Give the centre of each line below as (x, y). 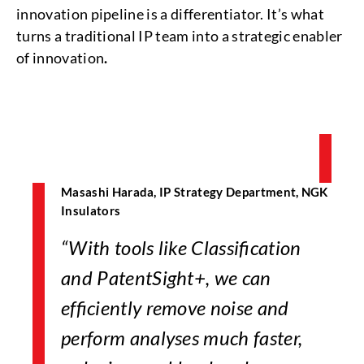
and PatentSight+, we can (166, 277)
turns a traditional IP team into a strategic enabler (180, 36)
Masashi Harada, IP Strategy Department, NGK (195, 192)
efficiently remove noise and (175, 308)
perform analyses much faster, (182, 338)
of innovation (61, 58)
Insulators (91, 210)
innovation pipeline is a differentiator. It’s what (171, 14)
